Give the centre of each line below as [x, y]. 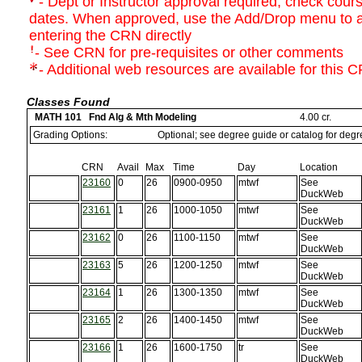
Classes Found [68, 102]
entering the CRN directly [110, 36]
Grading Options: [70, 135]
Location [319, 168]
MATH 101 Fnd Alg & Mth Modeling [113, 118]
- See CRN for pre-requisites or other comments [189, 53]
